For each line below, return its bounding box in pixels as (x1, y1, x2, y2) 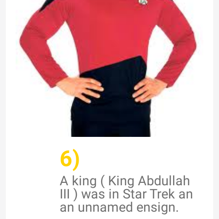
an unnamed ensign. (60, 199, 179, 215)
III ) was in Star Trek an (60, 186, 193, 202)
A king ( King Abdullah (60, 173, 190, 189)
